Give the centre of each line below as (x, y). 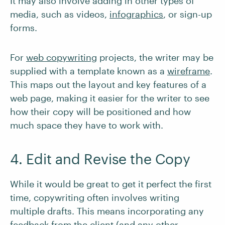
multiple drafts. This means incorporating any (107, 211)
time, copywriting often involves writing (95, 197)
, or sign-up (188, 14)
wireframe (189, 71)
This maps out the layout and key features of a (108, 84)
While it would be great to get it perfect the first (111, 184)
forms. (25, 28)
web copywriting (62, 57)
